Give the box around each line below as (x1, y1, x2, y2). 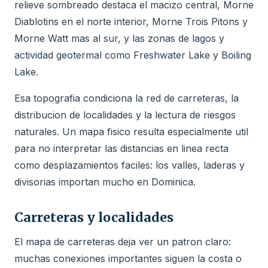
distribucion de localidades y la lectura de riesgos (14, 108, 236, 121)
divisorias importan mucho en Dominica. (14, 175, 196, 188)
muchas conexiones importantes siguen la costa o (14, 252, 242, 264)
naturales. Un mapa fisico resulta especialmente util (14, 125, 248, 138)
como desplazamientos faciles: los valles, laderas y (14, 159, 245, 171)
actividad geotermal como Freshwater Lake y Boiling (14, 48, 251, 61)
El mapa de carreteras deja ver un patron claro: (14, 235, 231, 248)
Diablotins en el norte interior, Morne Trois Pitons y (14, 15, 248, 28)
